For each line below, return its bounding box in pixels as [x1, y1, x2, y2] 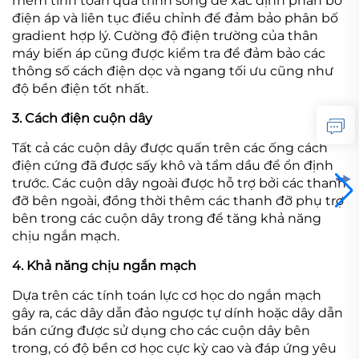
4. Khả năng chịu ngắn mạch [12, 257, 196, 273]
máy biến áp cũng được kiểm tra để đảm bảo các [12, 45, 325, 61]
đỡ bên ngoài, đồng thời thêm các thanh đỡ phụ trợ [12, 192, 344, 208]
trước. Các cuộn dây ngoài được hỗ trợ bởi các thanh [12, 175, 346, 191]
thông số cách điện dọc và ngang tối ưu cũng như [12, 63, 333, 79]
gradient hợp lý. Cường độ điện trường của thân [12, 27, 318, 43]
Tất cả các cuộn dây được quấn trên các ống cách [12, 139, 328, 155]
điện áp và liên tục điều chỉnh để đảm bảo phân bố [12, 10, 338, 26]
